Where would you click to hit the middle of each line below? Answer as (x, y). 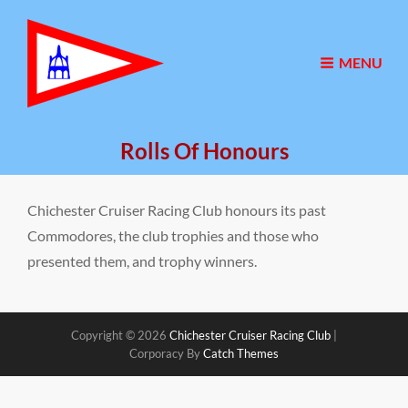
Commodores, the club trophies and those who (173, 235)
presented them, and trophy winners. (142, 261)
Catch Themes (241, 353)
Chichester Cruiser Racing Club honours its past (177, 210)
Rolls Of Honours (204, 151)
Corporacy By (166, 353)
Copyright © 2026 (120, 335)
